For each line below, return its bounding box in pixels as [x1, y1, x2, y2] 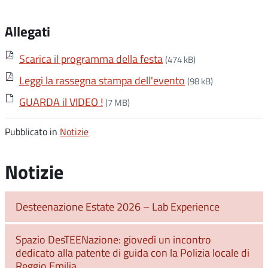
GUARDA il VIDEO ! [19, 95, 103, 109]
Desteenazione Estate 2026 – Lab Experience [16, 199, 220, 214]
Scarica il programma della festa [19, 51, 163, 66]
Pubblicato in [5, 124, 60, 139]
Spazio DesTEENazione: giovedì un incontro [16, 232, 211, 247]
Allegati [5, 21, 50, 41]
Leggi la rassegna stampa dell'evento [19, 73, 185, 87]
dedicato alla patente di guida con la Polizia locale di [16, 245, 249, 260]
